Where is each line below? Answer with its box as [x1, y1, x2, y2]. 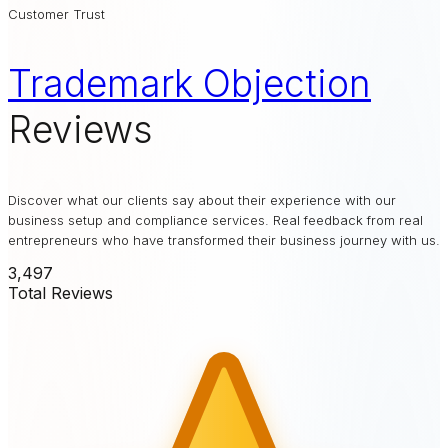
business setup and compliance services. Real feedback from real [8, 212, 423, 228]
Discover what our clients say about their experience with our [8, 192, 396, 208]
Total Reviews [8, 283, 113, 303]
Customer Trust [8, 6, 105, 22]
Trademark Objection [8, 61, 371, 106]
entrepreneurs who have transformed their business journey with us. [8, 232, 440, 248]
